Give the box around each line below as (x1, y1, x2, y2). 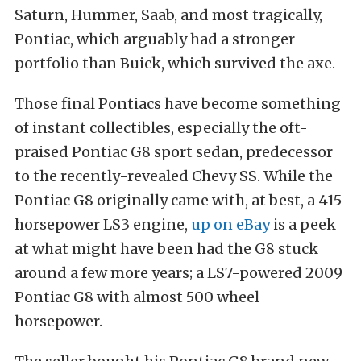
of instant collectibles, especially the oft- (15, 118, 308, 137)
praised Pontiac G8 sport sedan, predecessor (15, 143, 333, 161)
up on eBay (191, 215, 270, 234)
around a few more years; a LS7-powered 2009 (15, 263, 342, 282)
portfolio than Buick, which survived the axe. (15, 54, 335, 73)
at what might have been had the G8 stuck (15, 239, 318, 258)
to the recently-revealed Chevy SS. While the (15, 167, 333, 185)
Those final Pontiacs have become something (15, 94, 341, 113)
